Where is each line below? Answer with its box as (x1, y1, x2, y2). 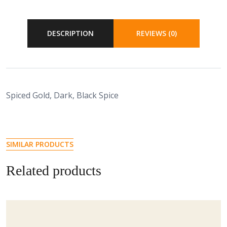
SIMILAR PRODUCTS (6, 139, 73, 149)
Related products (6, 162, 101, 178)
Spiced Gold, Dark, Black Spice (6, 89, 119, 101)
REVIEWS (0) (136, 28, 177, 38)
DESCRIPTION (47, 28, 94, 38)
